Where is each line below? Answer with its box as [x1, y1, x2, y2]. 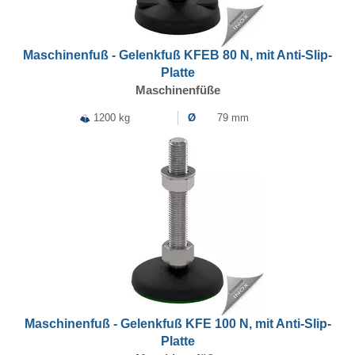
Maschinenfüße [135, 82, 220, 97]
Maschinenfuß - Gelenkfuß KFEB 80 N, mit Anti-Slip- [23, 48, 332, 62]
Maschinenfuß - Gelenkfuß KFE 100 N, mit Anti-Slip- [24, 316, 331, 330]
